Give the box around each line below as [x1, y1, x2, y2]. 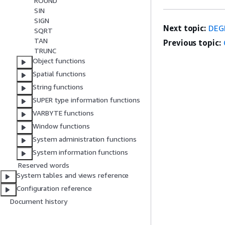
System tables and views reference [17, 171, 129, 180]
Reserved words [18, 161, 69, 170]
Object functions [33, 56, 85, 65]
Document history [10, 197, 67, 206]
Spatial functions [33, 69, 86, 78]
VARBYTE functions [33, 108, 94, 118]
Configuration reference [17, 184, 92, 193]
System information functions [33, 148, 128, 157]
